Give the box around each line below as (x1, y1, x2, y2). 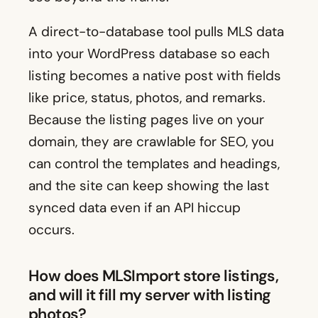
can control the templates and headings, (28, 155, 280, 173)
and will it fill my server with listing (28, 285, 271, 306)
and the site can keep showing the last (28, 177, 269, 195)
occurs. (28, 221, 75, 239)
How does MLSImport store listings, (28, 265, 279, 287)
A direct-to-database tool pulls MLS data (28, 23, 284, 41)
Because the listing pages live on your (28, 111, 264, 129)
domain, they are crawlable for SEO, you (28, 133, 274, 151)
